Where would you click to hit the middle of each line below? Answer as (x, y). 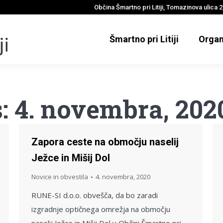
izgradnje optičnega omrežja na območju (101, 209)
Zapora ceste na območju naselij (105, 142)
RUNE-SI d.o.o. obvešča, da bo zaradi (95, 195)
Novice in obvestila (60, 177)
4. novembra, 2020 (123, 177)
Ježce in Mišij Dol (71, 158)
